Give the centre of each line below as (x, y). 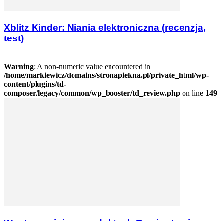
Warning (19, 66)
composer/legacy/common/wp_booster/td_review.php (92, 93)
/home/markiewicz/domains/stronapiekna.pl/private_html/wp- (106, 75)
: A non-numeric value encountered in (92, 66)
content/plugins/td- (35, 84)
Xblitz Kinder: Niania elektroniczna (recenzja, (105, 28)
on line (193, 93)
